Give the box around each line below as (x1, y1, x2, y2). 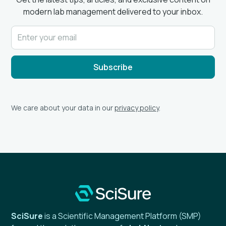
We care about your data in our (11, 102, 115, 112)
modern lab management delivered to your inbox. (23, 6, 203, 17)
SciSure (11, 210, 45, 222)
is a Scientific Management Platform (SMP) (44, 210, 202, 222)
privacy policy (115, 102, 159, 112)
